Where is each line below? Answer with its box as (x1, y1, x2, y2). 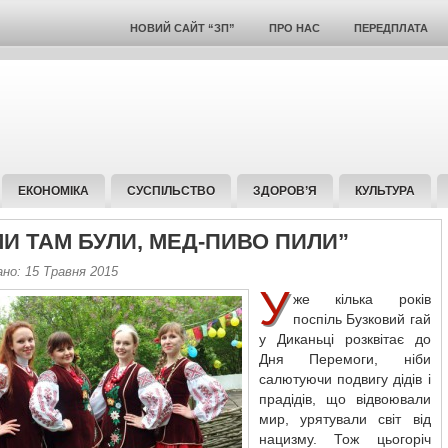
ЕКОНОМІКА (17, 184, 89, 198)
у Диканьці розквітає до (258, 331, 431, 347)
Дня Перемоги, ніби (258, 351, 431, 367)
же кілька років (292, 291, 431, 307)
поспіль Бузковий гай (292, 311, 431, 327)
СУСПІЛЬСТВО (126, 184, 215, 198)
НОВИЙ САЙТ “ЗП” (129, 22, 235, 34)
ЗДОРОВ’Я (252, 184, 317, 198)
